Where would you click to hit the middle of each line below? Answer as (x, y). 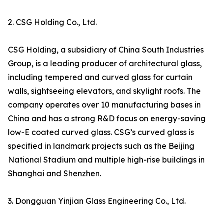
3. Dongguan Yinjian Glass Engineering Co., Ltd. (97, 201)
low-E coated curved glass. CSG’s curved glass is (101, 132)
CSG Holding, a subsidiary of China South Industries (106, 50)
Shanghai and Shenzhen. (55, 174)
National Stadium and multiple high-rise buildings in (106, 160)
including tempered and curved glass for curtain (100, 77)
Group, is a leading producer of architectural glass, (105, 64)
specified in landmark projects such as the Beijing (101, 146)
